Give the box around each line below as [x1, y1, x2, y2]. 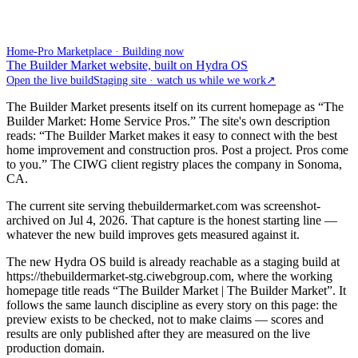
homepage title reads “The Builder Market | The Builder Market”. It [6, 283, 346, 297]
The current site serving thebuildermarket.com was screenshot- [6, 198, 320, 213]
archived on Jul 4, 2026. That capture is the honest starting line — [6, 213, 337, 227]
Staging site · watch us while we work [93, 74, 266, 86]
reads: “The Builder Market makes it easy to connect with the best [6, 128, 337, 142]
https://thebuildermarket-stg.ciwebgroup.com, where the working [6, 268, 332, 283]
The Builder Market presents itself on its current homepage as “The [6, 99, 344, 113]
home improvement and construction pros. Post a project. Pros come [6, 142, 348, 157]
